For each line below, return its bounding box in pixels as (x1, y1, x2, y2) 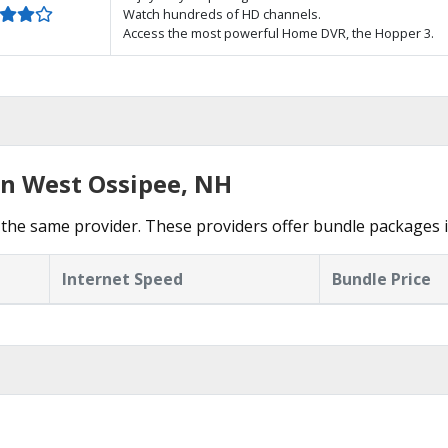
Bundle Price (332, 268, 431, 290)
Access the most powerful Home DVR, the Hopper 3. (123, 24, 434, 42)
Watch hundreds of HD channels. (123, 5, 321, 23)
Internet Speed (62, 268, 183, 290)
